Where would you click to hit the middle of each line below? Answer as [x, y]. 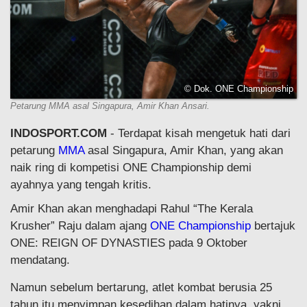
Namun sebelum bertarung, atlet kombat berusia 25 [141, 288]
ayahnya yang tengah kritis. [81, 185]
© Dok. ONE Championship [239, 89]
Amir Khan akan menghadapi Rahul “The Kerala [132, 209]
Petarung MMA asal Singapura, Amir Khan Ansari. [110, 106]
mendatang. [40, 260]
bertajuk [273, 226]
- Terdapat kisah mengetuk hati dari [199, 134]
